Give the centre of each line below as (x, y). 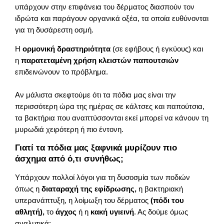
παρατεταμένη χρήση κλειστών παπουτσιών (100, 60)
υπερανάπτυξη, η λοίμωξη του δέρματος (82, 200)
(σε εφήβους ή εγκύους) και (157, 49)
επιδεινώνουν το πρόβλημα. (62, 72)
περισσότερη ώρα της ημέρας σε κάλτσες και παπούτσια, (110, 106)
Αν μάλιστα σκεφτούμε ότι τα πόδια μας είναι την (96, 95)
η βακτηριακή (161, 189)
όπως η (28, 189)
